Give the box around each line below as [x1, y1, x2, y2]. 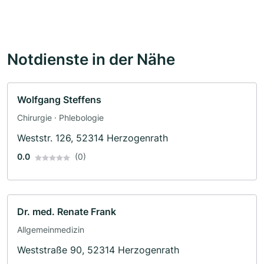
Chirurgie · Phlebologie [17, 113, 104, 123]
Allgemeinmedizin [17, 225, 84, 235]
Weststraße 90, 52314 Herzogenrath [17, 244, 179, 256]
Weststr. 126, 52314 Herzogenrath [17, 132, 168, 144]
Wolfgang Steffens [17, 94, 101, 106]
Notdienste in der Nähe [7, 49, 175, 69]
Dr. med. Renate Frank [17, 206, 116, 218]
